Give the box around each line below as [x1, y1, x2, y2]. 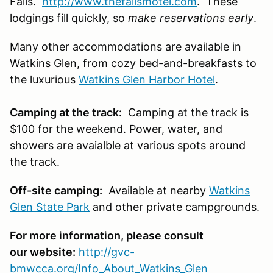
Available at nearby [102, 183, 209, 197]
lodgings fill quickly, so [10, 11, 128, 24]
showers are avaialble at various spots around [10, 138, 246, 152]
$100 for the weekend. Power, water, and [10, 122, 222, 135]
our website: [10, 245, 76, 258]
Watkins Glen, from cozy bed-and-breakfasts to [10, 56, 257, 69]
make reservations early [128, 11, 253, 24]
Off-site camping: [10, 183, 102, 197]
